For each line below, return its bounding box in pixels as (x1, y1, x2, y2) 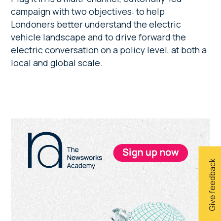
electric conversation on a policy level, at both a (11, 43, 207, 56)
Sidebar (10, 133, 61, 153)
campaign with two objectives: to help (11, 5, 165, 17)
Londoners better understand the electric (11, 18, 182, 30)
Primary (10, 116, 60, 136)
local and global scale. (11, 56, 105, 69)
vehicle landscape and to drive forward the (11, 31, 186, 43)
